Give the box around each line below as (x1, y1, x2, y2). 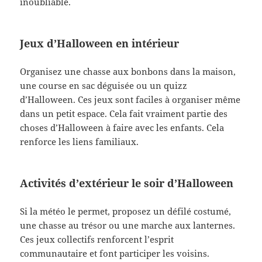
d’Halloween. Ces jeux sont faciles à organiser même (20, 93, 241, 105)
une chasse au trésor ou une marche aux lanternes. (20, 219, 236, 231)
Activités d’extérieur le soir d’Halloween (20, 175, 234, 190)
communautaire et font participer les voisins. (20, 247, 210, 259)
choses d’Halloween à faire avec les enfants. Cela (20, 121, 225, 133)
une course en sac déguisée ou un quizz (20, 79, 188, 91)
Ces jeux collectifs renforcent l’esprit (20, 233, 174, 245)
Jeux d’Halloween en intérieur (20, 36, 180, 50)
